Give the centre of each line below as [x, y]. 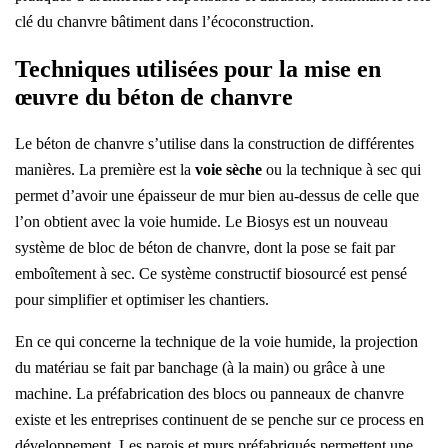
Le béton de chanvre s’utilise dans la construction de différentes [214, 144]
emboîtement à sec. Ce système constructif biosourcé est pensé [211, 274]
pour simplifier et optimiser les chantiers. [142, 300]
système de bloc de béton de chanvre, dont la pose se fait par [205, 248]
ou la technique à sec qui [343, 170]
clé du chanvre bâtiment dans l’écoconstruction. [164, 22]
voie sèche [230, 170]
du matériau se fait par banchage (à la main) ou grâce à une [200, 368]
